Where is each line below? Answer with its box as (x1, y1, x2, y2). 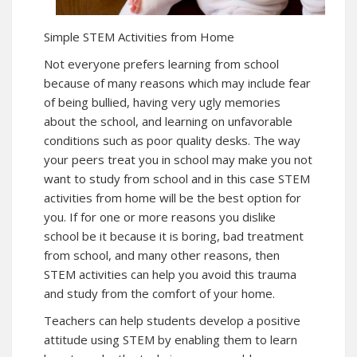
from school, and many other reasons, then (44, 247, 280, 264)
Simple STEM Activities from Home (44, 29, 234, 45)
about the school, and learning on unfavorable (44, 113, 292, 130)
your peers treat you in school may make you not (44, 151, 312, 168)
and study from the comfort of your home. (44, 285, 275, 302)
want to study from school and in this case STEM (44, 171, 310, 187)
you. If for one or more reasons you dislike (44, 209, 276, 226)
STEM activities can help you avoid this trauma (44, 266, 296, 283)
